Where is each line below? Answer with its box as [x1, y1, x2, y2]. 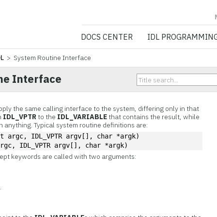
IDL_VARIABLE [57, 112, 108, 121]
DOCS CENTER [80, 32, 133, 42]
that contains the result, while [107, 112, 200, 121]
